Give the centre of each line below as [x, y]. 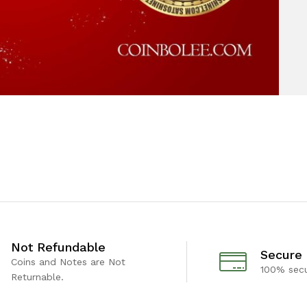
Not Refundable [59, 247]
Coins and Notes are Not [69, 261]
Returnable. [38, 277]
